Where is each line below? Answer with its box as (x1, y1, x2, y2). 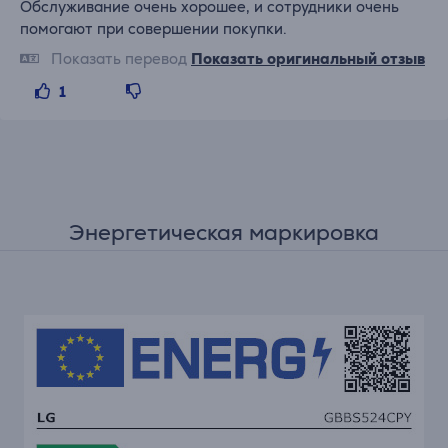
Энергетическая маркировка (69, 218, 379, 247)
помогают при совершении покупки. (20, 19, 287, 38)
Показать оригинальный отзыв (191, 49, 425, 68)
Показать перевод (51, 49, 187, 68)
